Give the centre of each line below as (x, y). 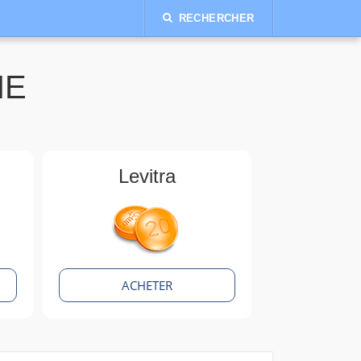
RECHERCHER (216, 18)
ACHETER (147, 285)
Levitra (147, 176)
